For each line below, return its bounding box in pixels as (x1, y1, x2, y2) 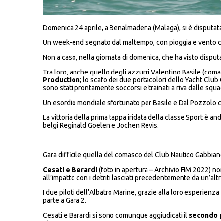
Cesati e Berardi (42, 165, 97, 174)
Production (42, 75, 80, 84)
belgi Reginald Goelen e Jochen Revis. (42, 121, 159, 129)
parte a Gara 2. (42, 196, 86, 204)
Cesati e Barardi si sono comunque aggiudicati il (42, 211, 189, 219)
